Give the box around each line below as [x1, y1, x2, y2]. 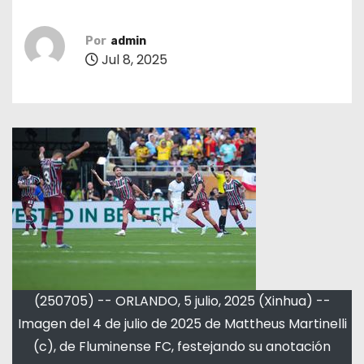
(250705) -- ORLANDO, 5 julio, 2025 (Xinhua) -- [33, 292, 331, 310]
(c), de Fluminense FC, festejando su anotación [33, 337, 331, 356]
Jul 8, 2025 [98, 50, 167, 69]
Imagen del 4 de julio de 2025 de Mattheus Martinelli [17, 314, 347, 333]
